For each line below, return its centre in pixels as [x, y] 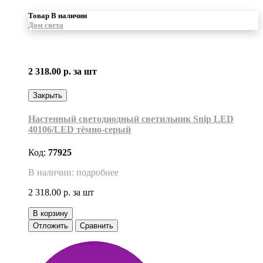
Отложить [50, 226]
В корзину [50, 214]
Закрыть [48, 95]
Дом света [46, 25]
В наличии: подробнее [73, 173]
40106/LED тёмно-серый [80, 130]
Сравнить [97, 226]
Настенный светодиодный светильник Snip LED [131, 119]
